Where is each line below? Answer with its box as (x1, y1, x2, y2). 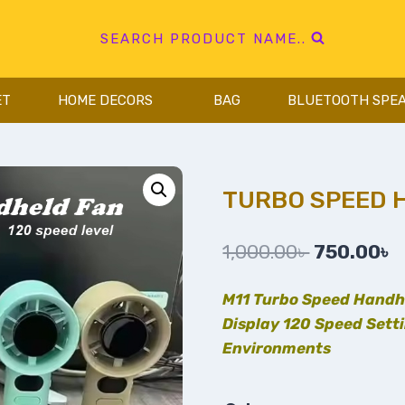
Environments (222, 338, 332, 357)
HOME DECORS (58, 92, 153, 108)
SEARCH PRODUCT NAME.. (100, 30, 307, 47)
